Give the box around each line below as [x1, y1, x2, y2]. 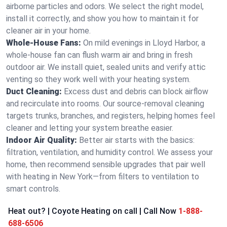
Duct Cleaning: [6, 87, 62, 96]
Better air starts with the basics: [79, 135, 195, 145]
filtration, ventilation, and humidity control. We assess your [6, 147, 213, 157]
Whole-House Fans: [6, 38, 81, 48]
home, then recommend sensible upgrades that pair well [6, 160, 205, 169]
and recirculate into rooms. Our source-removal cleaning [6, 99, 204, 108]
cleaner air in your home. [6, 26, 91, 35]
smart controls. [6, 184, 60, 194]
